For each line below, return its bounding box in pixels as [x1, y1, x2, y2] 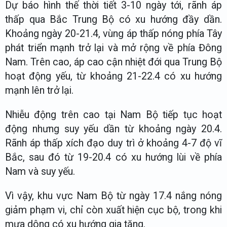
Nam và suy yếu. [5, 166, 75, 178]
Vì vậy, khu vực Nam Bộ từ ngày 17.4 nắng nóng [5, 190, 222, 202]
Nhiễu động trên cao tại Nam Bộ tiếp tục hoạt [5, 109, 222, 121]
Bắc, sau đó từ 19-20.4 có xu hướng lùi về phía [5, 152, 222, 164]
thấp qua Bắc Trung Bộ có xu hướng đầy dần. [5, 14, 222, 26]
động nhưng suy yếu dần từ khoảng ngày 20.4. [5, 123, 222, 135]
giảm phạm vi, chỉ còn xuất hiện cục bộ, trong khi [5, 204, 222, 216]
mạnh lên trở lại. [5, 85, 73, 97]
